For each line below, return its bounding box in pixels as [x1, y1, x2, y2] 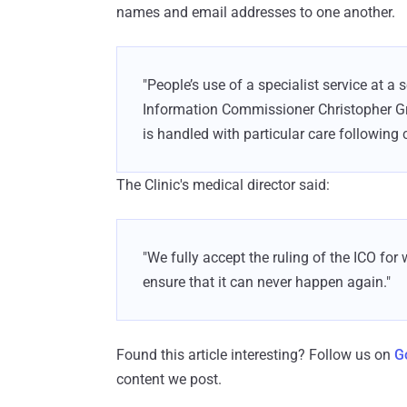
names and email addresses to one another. [116, 3, 395, 21]
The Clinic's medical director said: [116, 175, 330, 194]
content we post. [116, 370, 222, 388]
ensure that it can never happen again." [143, 273, 391, 291]
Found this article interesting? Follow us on [116, 345, 394, 363]
